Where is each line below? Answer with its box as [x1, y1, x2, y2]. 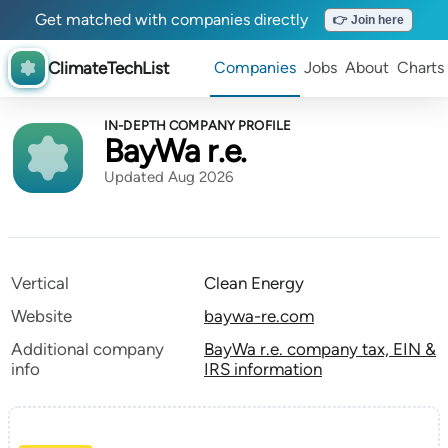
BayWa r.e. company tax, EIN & [204, 339, 436, 359]
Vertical [11, 273, 69, 293]
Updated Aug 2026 [104, 168, 233, 186]
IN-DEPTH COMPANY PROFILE [104, 118, 292, 133]
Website [11, 306, 72, 326]
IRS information [204, 359, 322, 379]
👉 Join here [333, 13, 404, 27]
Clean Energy [204, 273, 304, 293]
